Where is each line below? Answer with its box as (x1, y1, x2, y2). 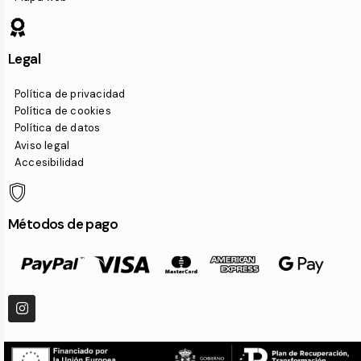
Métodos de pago (8, 214, 118, 233)
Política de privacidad (15, 86, 126, 101)
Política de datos (15, 121, 101, 135)
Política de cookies (15, 104, 111, 118)
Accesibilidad (15, 156, 85, 170)
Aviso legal (15, 138, 70, 152)
